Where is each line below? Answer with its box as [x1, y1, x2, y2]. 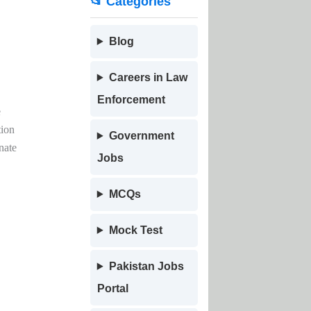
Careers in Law [108, 72, 187, 83]
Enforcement [96, 94, 165, 106]
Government [108, 130, 174, 142]
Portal [96, 283, 128, 294]
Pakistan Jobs [108, 260, 184, 272]
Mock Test [108, 224, 162, 236]
